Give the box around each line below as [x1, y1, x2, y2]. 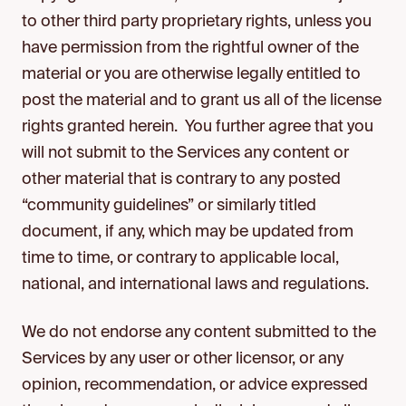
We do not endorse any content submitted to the [22, 324, 376, 341]
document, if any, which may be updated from [22, 224, 353, 240]
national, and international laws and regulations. [22, 276, 369, 293]
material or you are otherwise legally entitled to [22, 66, 361, 82]
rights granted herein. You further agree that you [22, 119, 373, 135]
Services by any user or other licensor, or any [22, 351, 343, 367]
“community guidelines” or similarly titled [22, 198, 316, 214]
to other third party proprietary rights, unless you [22, 14, 372, 30]
